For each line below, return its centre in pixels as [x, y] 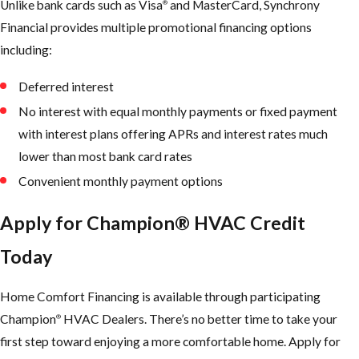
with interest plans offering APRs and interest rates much [173, 133]
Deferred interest [67, 86]
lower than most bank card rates [106, 156]
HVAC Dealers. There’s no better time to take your [199, 319]
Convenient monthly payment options [121, 181]
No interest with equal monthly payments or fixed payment [178, 111]
